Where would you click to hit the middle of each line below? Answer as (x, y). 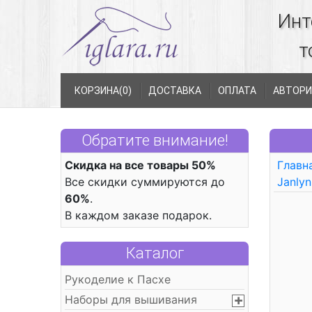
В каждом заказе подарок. (138, 215)
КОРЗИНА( (99, 91)
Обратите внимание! (155, 140)
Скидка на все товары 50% (140, 165)
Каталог (155, 253)
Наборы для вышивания (131, 299)
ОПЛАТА (237, 91)
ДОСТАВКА (175, 91)
